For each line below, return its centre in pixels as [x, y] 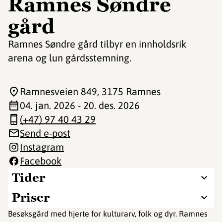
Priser [31, 197]
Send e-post [45, 133]
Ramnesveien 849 [58, 91]
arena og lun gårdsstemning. [70, 58]
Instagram [42, 147]
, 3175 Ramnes [129, 91]
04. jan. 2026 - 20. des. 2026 [80, 105]
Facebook [41, 161]
